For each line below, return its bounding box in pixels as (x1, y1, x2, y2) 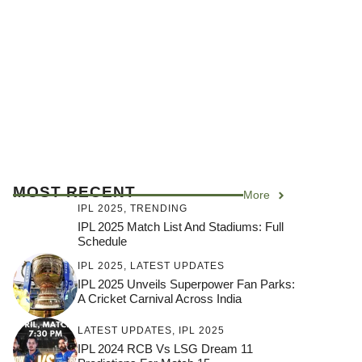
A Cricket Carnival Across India (78, 291, 242, 305)
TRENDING (130, 203, 187, 214)
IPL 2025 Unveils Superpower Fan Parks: (78, 276, 295, 291)
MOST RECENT (13, 183, 136, 200)
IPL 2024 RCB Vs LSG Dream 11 (78, 341, 253, 356)
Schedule (78, 234, 127, 248)
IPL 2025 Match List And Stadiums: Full (78, 220, 284, 234)
